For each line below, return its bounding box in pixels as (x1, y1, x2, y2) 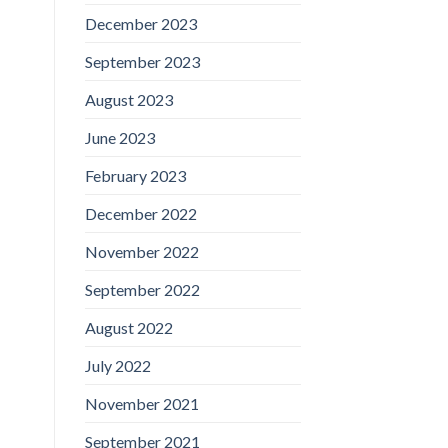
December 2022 (84, 203, 197, 223)
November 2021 (84, 393, 199, 413)
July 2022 (84, 355, 151, 375)
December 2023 (84, 13, 197, 33)
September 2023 (84, 51, 200, 71)
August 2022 (84, 317, 173, 337)
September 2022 (84, 279, 200, 299)
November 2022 (84, 241, 199, 261)
